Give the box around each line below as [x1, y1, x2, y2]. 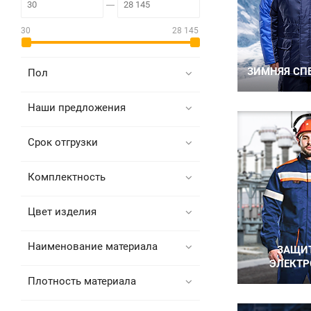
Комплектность [28, 171, 106, 183]
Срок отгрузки [28, 136, 98, 149]
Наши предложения [28, 101, 126, 114]
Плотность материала [28, 275, 136, 287]
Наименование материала [28, 240, 158, 253]
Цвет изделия [28, 205, 96, 218]
